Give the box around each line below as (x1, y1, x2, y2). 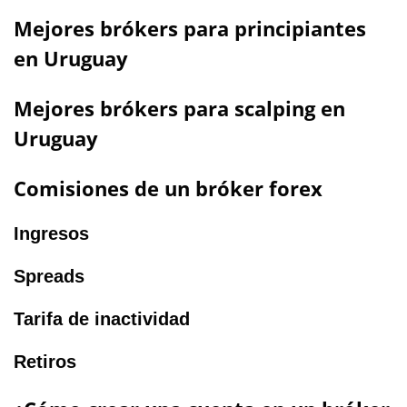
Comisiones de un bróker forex (14, 174, 323, 202)
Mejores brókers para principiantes (14, 15, 366, 42)
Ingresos (14, 223, 89, 243)
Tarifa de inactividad (14, 309, 190, 329)
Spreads (14, 266, 84, 286)
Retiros (14, 352, 76, 372)
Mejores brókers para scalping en (14, 94, 345, 122)
